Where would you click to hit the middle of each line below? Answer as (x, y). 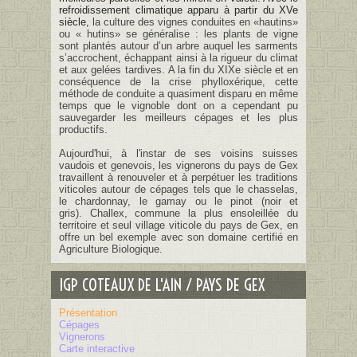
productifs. (83, 129)
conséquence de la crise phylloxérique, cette (178, 82)
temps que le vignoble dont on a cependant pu (178, 106)
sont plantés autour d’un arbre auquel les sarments (178, 46)
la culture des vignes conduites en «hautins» (194, 22)
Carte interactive (97, 349)
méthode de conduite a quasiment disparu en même (178, 94)
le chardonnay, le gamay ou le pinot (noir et (178, 201)
